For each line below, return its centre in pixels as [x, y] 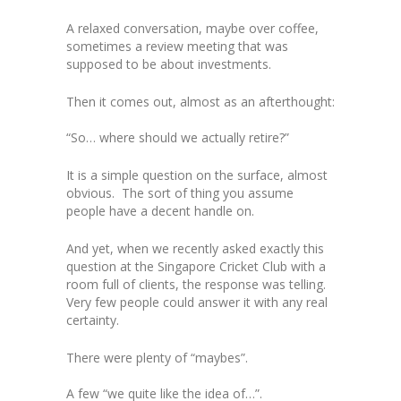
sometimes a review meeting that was [177, 47]
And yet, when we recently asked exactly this [195, 249]
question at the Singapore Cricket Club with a [196, 267]
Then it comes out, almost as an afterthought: [200, 102]
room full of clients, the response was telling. [198, 285]
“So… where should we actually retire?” [178, 138]
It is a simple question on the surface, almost [197, 175]
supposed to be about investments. [169, 64]
